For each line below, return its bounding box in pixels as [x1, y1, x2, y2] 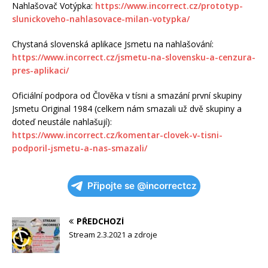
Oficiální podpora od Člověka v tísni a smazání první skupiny [12, 89, 242, 101]
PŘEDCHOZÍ [77, 215, 124, 227]
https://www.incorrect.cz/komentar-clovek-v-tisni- [12, 129, 223, 141]
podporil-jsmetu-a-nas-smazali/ [12, 142, 147, 154]
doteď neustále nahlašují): [12, 115, 112, 127]
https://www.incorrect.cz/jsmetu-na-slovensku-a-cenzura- [12, 51, 255, 63]
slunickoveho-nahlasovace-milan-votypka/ [12, 13, 190, 25]
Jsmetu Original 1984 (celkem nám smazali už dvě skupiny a [12, 102, 242, 114]
